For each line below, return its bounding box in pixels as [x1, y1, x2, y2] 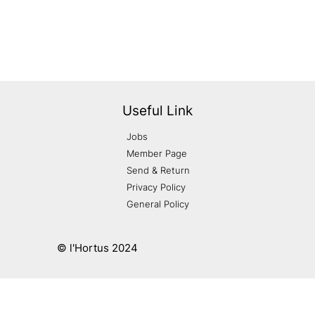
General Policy [126, 198, 189, 210]
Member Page [126, 147, 187, 159]
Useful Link [122, 103, 193, 120]
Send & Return [126, 164, 190, 176]
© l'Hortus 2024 [56, 242, 138, 255]
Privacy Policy [126, 181, 186, 193]
